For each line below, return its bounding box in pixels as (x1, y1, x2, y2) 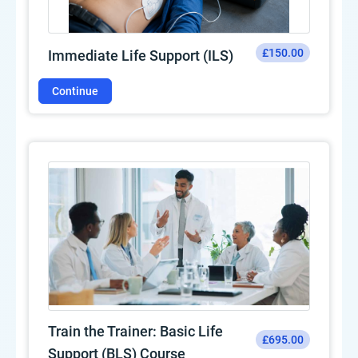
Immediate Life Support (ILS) (48, 47, 233, 65)
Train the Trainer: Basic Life (48, 322, 223, 340)
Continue (52, 84, 98, 97)
